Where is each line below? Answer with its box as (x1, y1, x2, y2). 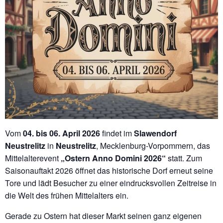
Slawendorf (134, 127, 177, 139)
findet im (100, 127, 134, 139)
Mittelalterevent (5, 152, 61, 164)
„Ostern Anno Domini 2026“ (61, 152, 166, 164)
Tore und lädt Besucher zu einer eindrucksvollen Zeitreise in (5, 177, 217, 189)
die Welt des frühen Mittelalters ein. (5, 190, 128, 201)
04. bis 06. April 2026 (23, 127, 100, 139)
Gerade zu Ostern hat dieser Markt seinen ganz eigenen (5, 210, 202, 222)
